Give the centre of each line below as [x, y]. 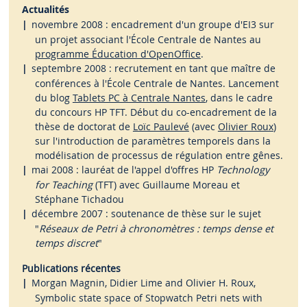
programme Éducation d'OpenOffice [118, 53]
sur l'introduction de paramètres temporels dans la [152, 140]
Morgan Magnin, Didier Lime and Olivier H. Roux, [144, 282]
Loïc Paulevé [161, 126]
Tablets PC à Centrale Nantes [139, 97]
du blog [53, 97]
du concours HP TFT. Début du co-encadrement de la [156, 112]
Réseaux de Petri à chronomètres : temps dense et [156, 228]
